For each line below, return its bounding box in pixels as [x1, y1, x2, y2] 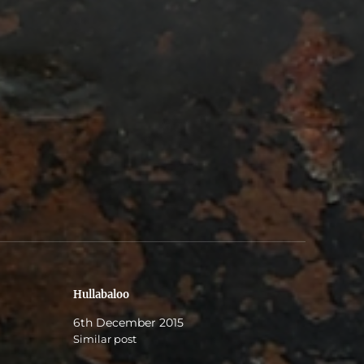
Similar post [73, 332, 137, 346]
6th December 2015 [73, 315, 184, 331]
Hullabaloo [73, 288, 130, 302]
